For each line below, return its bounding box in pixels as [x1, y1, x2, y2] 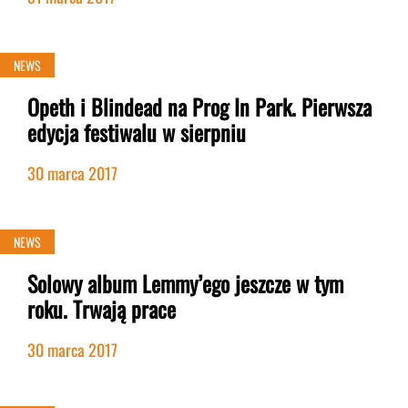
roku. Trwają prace [27, 292, 176, 325]
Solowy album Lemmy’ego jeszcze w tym [27, 267, 343, 300]
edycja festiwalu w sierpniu [27, 116, 246, 148]
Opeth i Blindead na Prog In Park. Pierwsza [27, 90, 372, 123]
